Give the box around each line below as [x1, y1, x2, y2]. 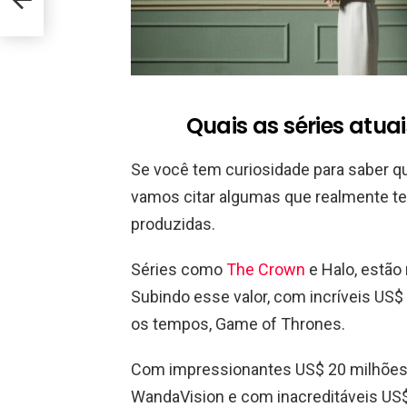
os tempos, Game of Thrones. [131, 314, 345, 334]
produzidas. [131, 214, 215, 234]
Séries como [131, 260, 226, 280]
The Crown [226, 260, 305, 280]
